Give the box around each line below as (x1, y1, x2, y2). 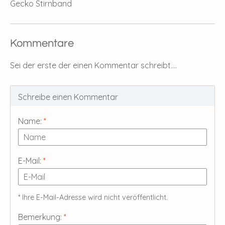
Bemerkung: (18, 211, 64, 222)
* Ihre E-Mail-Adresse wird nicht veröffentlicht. (18, 192, 168, 202)
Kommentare (10, 37, 74, 49)
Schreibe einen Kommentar (18, 91, 118, 102)
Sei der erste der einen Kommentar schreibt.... (10, 60, 177, 70)
